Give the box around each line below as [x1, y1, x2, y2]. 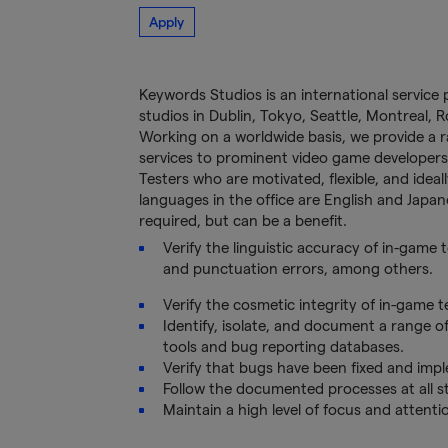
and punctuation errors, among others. [162, 260, 433, 278]
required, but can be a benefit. [138, 212, 347, 230]
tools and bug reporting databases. [162, 338, 404, 356]
